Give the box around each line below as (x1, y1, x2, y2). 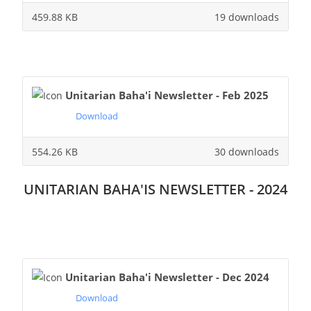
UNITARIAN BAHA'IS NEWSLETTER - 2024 (24, 180, 287, 199)
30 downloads (215, 144, 280, 158)
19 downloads (215, 10, 280, 24)
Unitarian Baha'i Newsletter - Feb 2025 (65, 87, 269, 102)
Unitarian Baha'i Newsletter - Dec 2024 (65, 269, 269, 284)
